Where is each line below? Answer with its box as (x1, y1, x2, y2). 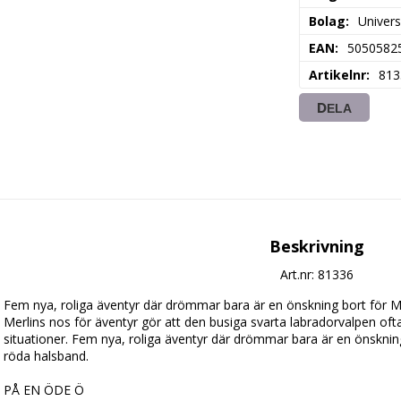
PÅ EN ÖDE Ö (4, 381, 84, 399)
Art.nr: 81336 (280, 266, 354, 284)
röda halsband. (4, 347, 92, 365)
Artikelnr (309, 66, 367, 84)
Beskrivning (269, 235, 364, 258)
